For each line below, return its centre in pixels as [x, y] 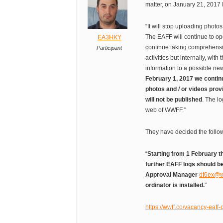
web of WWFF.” [166, 110]
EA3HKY [109, 38]
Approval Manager [172, 175]
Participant [110, 48]
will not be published [174, 100]
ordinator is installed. [175, 185]
